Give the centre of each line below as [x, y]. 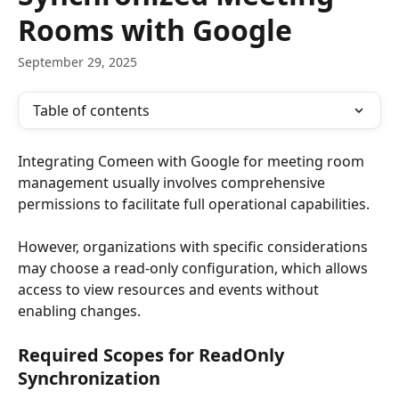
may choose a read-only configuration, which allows [195, 269]
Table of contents [91, 110]
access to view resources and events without [170, 290]
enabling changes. [79, 311]
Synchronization [89, 378]
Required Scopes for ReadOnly [153, 354]
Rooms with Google [155, 30]
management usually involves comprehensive [173, 183]
